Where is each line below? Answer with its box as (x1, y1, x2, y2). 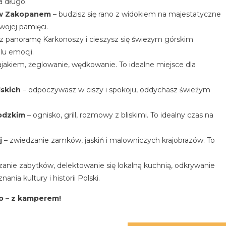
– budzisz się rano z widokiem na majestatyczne (51, 9, 221, 19)
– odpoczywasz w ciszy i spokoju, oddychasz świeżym (21, 85, 210, 94)
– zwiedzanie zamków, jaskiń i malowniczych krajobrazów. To (2, 135, 215, 145)
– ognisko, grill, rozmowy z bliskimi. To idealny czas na (25, 110, 213, 120)
